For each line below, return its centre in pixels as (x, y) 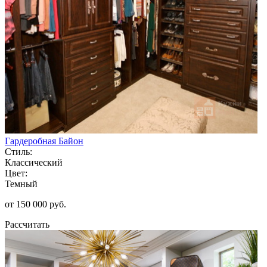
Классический (34, 162)
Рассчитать (27, 224)
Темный (21, 184)
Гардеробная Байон (44, 141)
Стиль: (18, 151)
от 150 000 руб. (35, 204)
